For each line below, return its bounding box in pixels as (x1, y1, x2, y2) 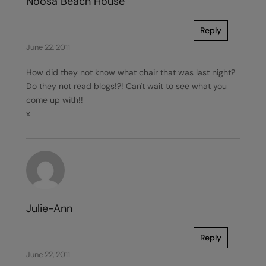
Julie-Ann (26, 201, 72, 216)
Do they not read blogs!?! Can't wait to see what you (26, 81, 227, 91)
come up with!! (26, 94, 83, 105)
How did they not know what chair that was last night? (26, 67, 235, 78)
